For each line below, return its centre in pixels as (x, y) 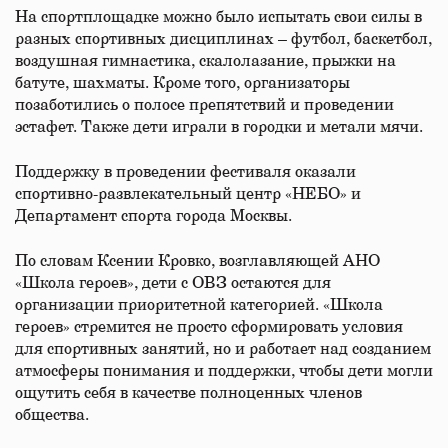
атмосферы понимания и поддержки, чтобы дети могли (224, 371)
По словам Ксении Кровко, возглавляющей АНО (197, 261)
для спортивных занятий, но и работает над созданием (223, 349)
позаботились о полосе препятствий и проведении (204, 105)
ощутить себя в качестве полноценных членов (188, 393)
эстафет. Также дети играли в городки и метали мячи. (219, 127)
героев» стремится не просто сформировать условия (209, 327)
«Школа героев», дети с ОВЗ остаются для (173, 283)
